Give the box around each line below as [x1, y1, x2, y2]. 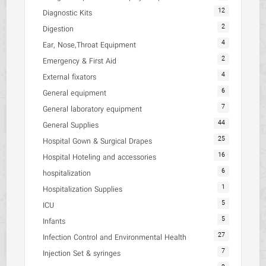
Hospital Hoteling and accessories [43, 153, 157, 163]
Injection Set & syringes [43, 249, 121, 259]
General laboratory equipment [43, 104, 142, 115]
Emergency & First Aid [43, 56, 117, 66]
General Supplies [43, 121, 99, 131]
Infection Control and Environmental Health [43, 233, 187, 243]
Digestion [43, 24, 74, 34]
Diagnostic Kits [43, 8, 93, 18]
